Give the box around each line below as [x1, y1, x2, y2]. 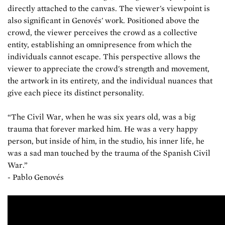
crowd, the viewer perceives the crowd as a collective [8, 28, 197, 37]
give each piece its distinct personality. [8, 88, 144, 97]
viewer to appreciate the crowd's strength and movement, [8, 64, 209, 73]
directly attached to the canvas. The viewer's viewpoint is [8, 4, 210, 13]
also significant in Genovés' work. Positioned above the [8, 16, 199, 25]
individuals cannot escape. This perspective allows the [8, 52, 200, 61]
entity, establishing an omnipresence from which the [8, 40, 192, 49]
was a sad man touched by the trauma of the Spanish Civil [8, 148, 210, 158]
